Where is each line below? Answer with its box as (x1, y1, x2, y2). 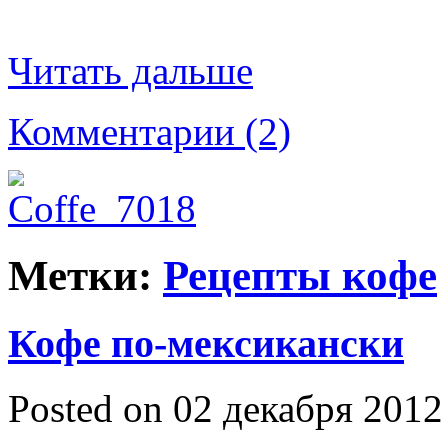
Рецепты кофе (163, 252, 437, 300)
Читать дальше (8, 49, 253, 93)
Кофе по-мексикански (8, 321, 404, 367)
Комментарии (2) (8, 110, 291, 154)
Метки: (8, 252, 163, 300)
